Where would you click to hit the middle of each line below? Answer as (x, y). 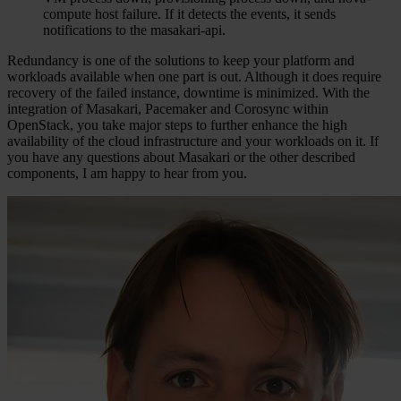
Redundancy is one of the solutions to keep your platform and (181, 60)
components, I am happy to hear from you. (127, 173)
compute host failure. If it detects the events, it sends (189, 13)
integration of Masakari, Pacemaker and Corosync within (168, 108)
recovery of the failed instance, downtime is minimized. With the (188, 92)
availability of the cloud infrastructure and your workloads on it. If (193, 141)
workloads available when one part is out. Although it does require (194, 76)
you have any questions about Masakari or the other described (181, 157)
